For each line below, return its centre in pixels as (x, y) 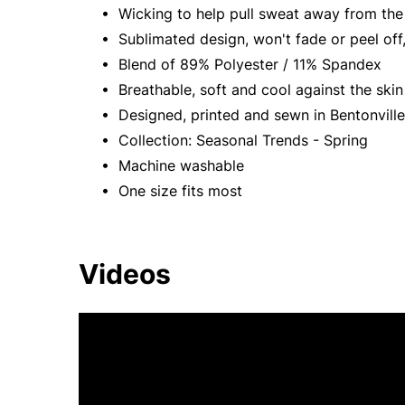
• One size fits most (170, 190)
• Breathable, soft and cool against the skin (250, 89)
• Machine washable (170, 165)
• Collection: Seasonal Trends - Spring (232, 140)
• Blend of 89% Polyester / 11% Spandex (239, 64)
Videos (125, 273)
